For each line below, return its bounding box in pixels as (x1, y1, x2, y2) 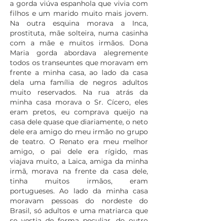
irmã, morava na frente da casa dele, (10, 167, 148, 176)
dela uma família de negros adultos (10, 78, 148, 87)
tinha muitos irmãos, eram (10, 177, 148, 185)
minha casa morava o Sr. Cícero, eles (10, 98, 148, 107)
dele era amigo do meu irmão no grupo (10, 127, 148, 136)
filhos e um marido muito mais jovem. (10, 9, 148, 18)
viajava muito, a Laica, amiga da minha (10, 157, 148, 166)
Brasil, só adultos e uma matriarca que (10, 206, 148, 215)
